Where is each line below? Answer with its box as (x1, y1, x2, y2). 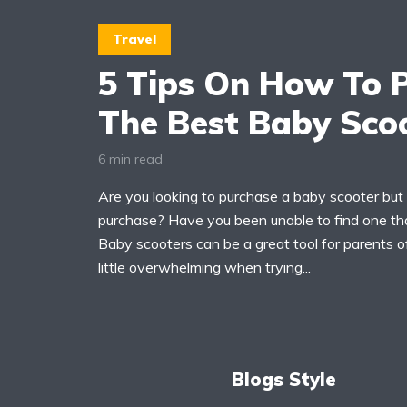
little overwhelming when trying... (98, 257, 311, 276)
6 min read (98, 150, 163, 167)
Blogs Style (232, 367, 336, 391)
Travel (113, 31, 156, 47)
